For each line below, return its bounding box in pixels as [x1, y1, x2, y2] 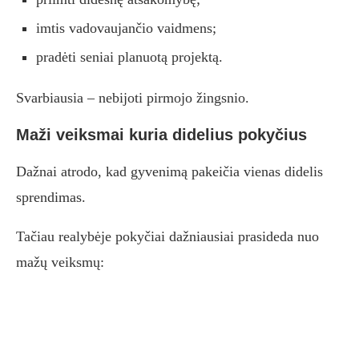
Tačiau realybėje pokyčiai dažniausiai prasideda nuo [16, 228, 319, 245]
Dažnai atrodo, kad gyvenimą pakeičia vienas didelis [16, 163, 323, 180]
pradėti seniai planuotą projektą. [36, 49, 223, 66]
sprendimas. [16, 189, 86, 206]
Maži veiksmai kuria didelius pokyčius [16, 126, 307, 144]
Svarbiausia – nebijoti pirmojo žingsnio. [16, 90, 249, 107]
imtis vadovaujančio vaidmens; [36, 20, 216, 37]
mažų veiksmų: [16, 254, 104, 271]
